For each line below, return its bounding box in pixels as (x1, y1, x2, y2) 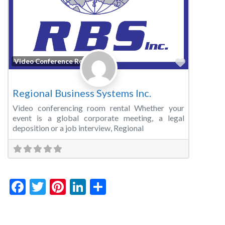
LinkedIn (86, 177, 145, 197)
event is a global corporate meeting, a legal (13, 113, 184, 123)
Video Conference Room (14, 57, 93, 65)
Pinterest (66, 177, 130, 197)
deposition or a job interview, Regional (13, 123, 144, 133)
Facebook (26, 177, 92, 197)
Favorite (185, 56, 223, 68)
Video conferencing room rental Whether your (13, 103, 184, 113)
